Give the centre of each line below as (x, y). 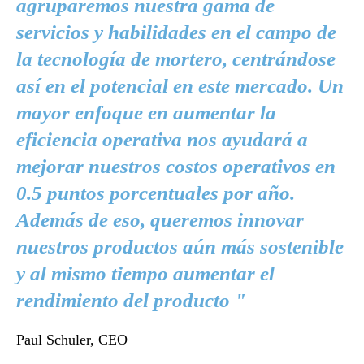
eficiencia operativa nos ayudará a (162, 139)
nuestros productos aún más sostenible (180, 247)
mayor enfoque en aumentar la (146, 113)
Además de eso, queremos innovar (160, 220)
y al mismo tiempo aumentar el (145, 273)
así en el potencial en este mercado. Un (180, 86)
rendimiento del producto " (131, 300)
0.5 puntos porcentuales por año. (156, 193)
